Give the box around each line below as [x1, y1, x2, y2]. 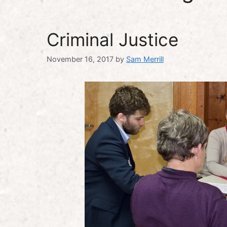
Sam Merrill [126, 55, 164, 64]
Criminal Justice [47, 28, 178, 50]
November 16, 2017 [47, 55, 113, 64]
